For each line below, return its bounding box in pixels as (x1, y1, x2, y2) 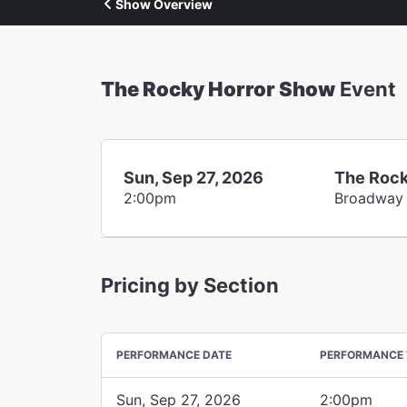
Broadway (334, 188, 404, 207)
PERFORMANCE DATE (116, 347, 232, 362)
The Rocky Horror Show (101, 77, 335, 102)
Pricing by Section (101, 273, 279, 297)
